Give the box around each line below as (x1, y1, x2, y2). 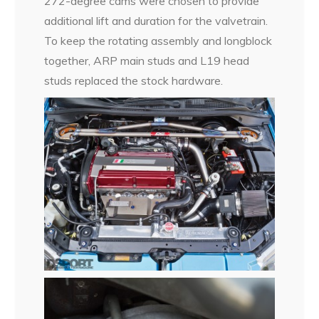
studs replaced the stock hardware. (44, 73, 224, 88)
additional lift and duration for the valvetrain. (44, 14, 268, 28)
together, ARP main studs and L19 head (44, 53, 250, 68)
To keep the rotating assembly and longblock (44, 33, 273, 48)
